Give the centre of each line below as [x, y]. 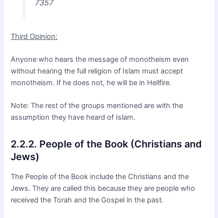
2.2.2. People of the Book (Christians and [107, 144]
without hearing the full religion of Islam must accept [97, 71]
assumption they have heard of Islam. [73, 118]
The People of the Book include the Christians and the [100, 177]
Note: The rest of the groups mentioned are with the [97, 106]
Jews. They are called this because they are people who [103, 189]
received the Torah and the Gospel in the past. [87, 200]
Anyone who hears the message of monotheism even [100, 59]
